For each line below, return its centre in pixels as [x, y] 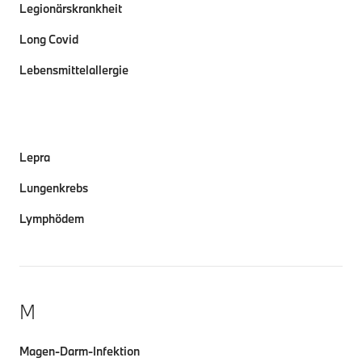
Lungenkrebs [54, 188]
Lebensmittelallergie [74, 70]
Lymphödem [52, 219]
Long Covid [49, 39]
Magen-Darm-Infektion [80, 351]
